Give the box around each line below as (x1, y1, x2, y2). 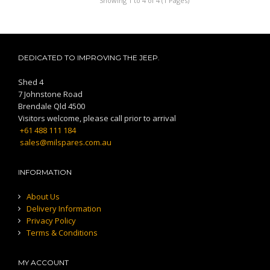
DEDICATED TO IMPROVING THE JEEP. (18, 53, 160, 63)
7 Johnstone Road (18, 89, 83, 100)
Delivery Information (27, 203, 101, 215)
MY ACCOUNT (18, 258, 69, 268)
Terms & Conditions (27, 227, 98, 239)
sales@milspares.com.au (18, 137, 111, 148)
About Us (27, 191, 60, 202)
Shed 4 (18, 77, 43, 88)
